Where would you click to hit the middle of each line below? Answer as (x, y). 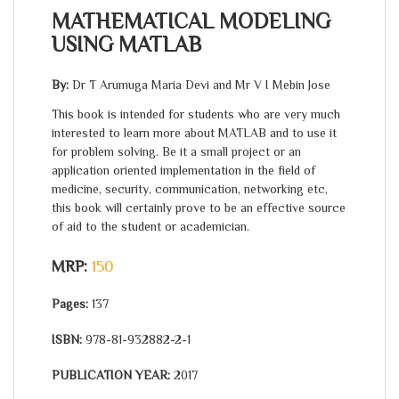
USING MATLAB (126, 44)
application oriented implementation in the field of (183, 170)
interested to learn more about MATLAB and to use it (194, 132)
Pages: (72, 303)
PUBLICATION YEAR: (113, 375)
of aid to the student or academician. (151, 226)
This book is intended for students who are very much (196, 114)
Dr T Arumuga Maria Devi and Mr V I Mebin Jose (201, 84)
